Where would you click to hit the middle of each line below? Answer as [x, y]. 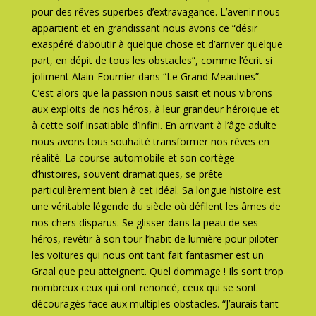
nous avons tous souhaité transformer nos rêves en [150, 141]
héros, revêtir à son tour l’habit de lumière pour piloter [154, 239]
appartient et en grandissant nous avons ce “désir [144, 28]
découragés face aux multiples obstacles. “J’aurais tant [155, 304]
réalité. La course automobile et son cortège [133, 158]
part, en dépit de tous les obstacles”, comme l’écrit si [152, 60]
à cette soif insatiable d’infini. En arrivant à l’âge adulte [154, 125]
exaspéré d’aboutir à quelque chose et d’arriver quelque [157, 44]
